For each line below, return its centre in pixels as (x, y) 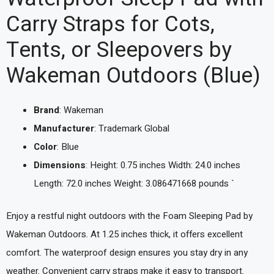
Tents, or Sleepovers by (119, 50)
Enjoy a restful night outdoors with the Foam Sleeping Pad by (129, 216)
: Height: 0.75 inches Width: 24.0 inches (163, 165)
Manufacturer (64, 128)
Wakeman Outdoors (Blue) (133, 76)
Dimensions (60, 165)
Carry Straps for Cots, (110, 24)
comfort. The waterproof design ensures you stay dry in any (127, 252)
